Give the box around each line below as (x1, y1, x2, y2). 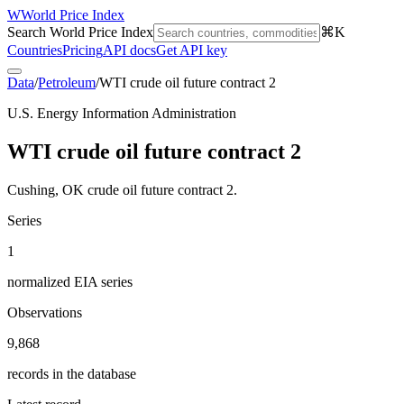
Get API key (156, 42, 227, 58)
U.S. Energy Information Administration (7, 106, 236, 121)
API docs (103, 42, 156, 58)
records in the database (7, 365, 136, 381)
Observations (7, 304, 82, 320)
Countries (7, 42, 62, 58)
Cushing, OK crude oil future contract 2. (7, 181, 237, 197)
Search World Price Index (7, 24, 153, 40)
